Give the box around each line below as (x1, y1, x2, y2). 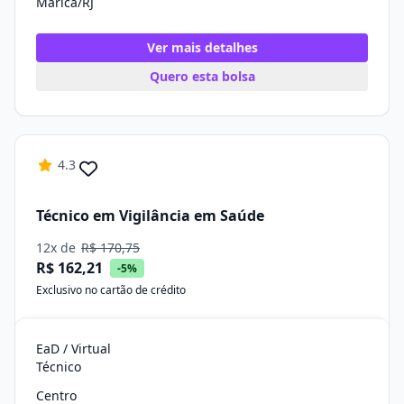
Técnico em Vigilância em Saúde (36, 205, 264, 225)
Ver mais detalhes (146, 39, 258, 56)
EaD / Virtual (36, 340, 111, 357)
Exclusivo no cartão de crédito (36, 282, 186, 298)
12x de (36, 239, 79, 256)
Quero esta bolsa (149, 68, 255, 85)
